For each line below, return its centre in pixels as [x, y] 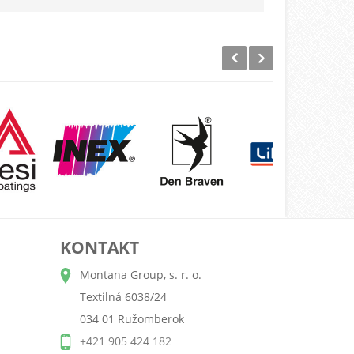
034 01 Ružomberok [132, 319]
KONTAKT [100, 248]
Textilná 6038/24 [123, 297]
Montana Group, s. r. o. [141, 275]
